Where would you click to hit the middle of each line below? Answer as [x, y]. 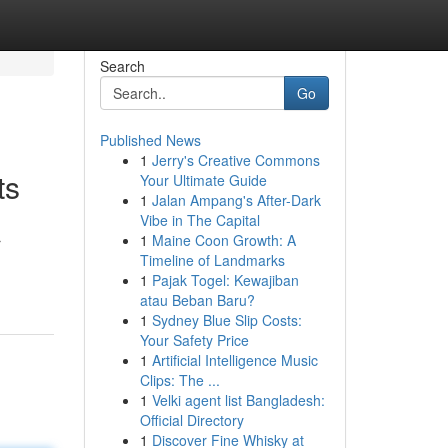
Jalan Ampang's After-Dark [236, 200]
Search [122, 66]
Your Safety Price [194, 340]
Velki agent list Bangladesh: [238, 400]
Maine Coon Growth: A [223, 240]
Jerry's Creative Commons [235, 160]
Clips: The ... [179, 380]
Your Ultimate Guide [203, 180]
